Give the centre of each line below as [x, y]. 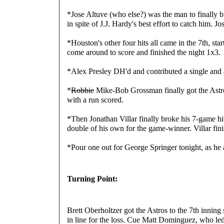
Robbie [82, 90]
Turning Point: [92, 178]
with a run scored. [95, 99]
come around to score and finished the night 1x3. [144, 52]
